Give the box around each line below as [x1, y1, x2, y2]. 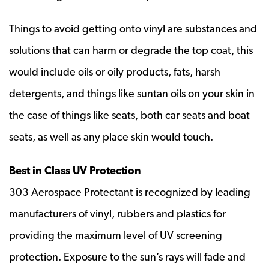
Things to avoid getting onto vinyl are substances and [9, 22, 257, 35]
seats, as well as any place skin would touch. [9, 130, 213, 143]
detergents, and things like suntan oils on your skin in [9, 86, 255, 100]
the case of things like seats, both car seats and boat [9, 108, 250, 121]
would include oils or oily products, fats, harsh [9, 65, 220, 78]
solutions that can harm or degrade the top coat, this [9, 43, 253, 56]
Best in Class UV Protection [9, 163, 141, 177]
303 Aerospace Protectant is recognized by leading [9, 185, 250, 198]
